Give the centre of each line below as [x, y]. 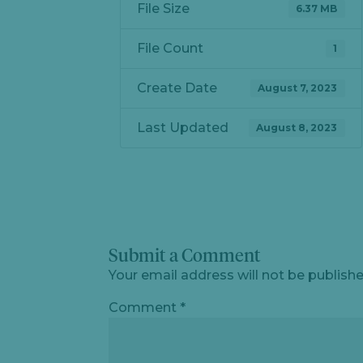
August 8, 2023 [297, 128]
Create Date [177, 88]
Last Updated [183, 128]
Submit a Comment [185, 257]
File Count [171, 48]
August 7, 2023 [298, 88]
